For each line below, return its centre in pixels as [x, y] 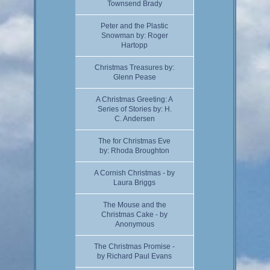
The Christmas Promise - [134, 246]
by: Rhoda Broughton [134, 150]
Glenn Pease [134, 77]
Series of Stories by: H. [134, 109]
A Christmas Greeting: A [134, 99]
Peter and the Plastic [134, 26]
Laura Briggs [134, 182]
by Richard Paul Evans [134, 256]
